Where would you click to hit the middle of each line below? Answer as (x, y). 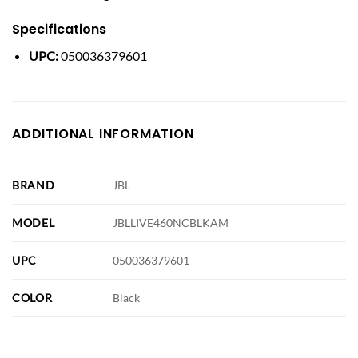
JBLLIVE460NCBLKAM (171, 223)
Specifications (59, 30)
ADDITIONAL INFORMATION (103, 134)
